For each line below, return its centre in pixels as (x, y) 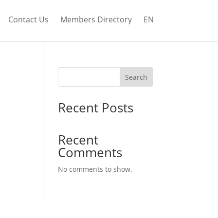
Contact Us (28, 19)
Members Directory (96, 19)
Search (136, 77)
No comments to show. (95, 169)
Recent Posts (96, 108)
